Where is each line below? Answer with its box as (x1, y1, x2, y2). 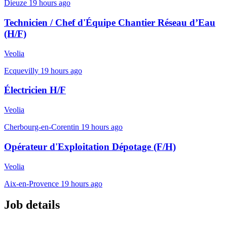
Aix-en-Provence (4, 179, 59, 188)
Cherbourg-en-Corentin (4, 123, 79, 132)
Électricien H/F (4, 85, 66, 96)
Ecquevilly (4, 66, 39, 75)
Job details (4, 198, 60, 212)
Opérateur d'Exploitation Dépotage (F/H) (4, 141, 176, 152)
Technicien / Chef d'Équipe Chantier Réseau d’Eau (4, 17, 215, 28)
